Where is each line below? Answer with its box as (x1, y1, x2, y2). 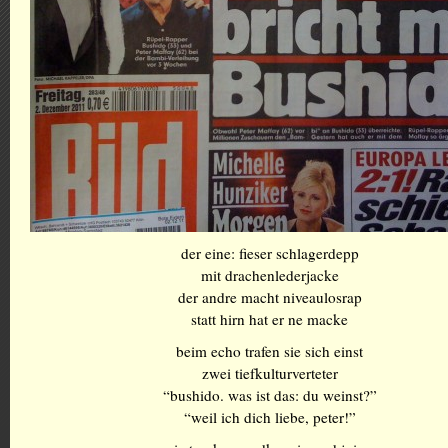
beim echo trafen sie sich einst (176, 341, 363, 361)
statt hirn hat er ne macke (191, 309, 348, 329)
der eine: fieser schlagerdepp (180, 243, 359, 263)
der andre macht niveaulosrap (177, 287, 362, 307)
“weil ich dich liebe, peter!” (183, 407, 356, 427)
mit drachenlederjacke (200, 265, 339, 285)
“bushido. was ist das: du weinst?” (162, 385, 377, 405)
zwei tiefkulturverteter (201, 363, 338, 383)
